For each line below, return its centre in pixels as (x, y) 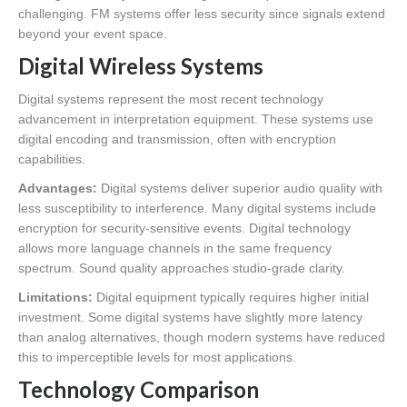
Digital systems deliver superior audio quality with (240, 189)
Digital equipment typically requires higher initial (231, 298)
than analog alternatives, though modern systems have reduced (202, 338)
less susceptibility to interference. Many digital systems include (197, 208)
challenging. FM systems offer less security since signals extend (202, 14)
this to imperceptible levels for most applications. (157, 357)
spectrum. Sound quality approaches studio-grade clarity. (182, 268)
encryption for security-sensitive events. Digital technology (184, 228)
